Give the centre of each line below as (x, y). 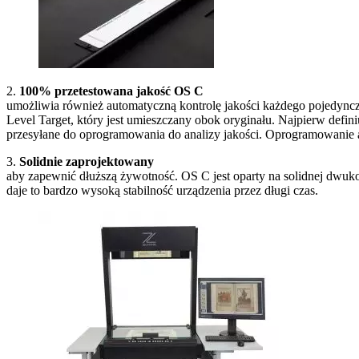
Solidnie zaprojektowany (87, 161)
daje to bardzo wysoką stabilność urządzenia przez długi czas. (162, 190)
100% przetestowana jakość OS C (111, 91)
